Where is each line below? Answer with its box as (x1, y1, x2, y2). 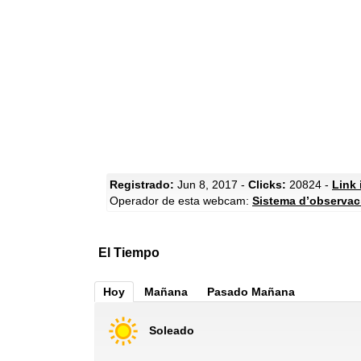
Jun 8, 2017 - (174, 178, 248, 191)
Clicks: (248, 178, 286, 191)
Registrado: (110, 178, 174, 191)
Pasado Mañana (207, 285, 295, 298)
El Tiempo (98, 246, 160, 259)
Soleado (149, 323, 194, 337)
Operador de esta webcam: (110, 194, 252, 207)
